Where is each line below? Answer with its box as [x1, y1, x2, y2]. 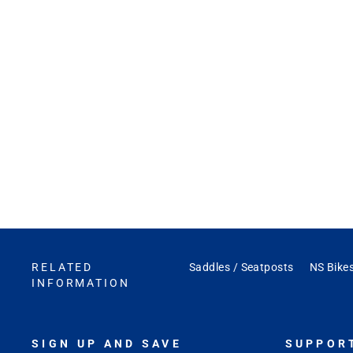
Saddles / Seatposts [189, 261, 294, 274]
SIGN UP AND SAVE [32, 337, 183, 351]
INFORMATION [32, 277, 130, 291]
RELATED [32, 261, 94, 275]
